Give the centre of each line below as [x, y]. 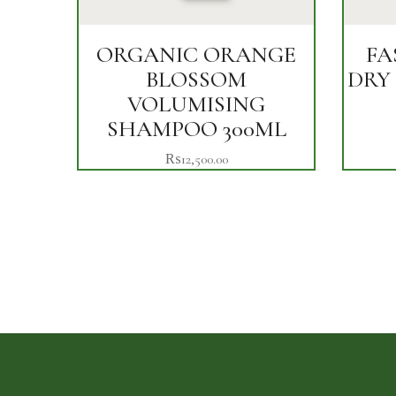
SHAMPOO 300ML [196, 129]
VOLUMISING [196, 104]
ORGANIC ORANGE [196, 54]
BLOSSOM [196, 79]
